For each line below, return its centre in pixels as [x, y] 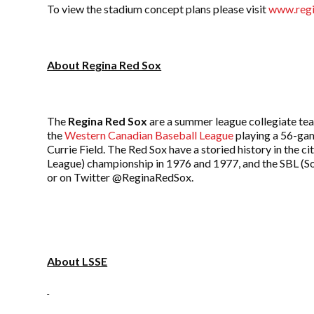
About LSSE [77, 261]
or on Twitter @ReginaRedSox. [121, 177]
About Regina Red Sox [104, 65]
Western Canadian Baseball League [149, 135]
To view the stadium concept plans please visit [158, 9]
